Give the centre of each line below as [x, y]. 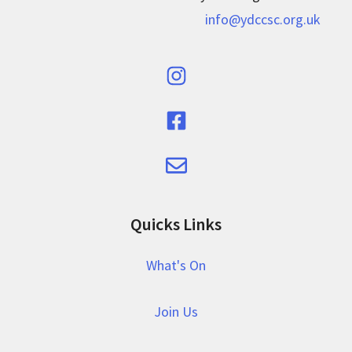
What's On [176, 265]
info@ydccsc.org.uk [263, 19]
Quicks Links [176, 224]
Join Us [176, 312]
